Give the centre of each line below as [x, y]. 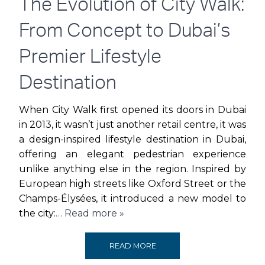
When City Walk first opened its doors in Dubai [132, 109]
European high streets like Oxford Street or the [132, 183]
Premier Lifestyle [90, 58]
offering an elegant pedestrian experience [132, 154]
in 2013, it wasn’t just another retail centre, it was [132, 124]
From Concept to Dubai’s [125, 32]
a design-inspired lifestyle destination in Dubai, [132, 139]
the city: [37, 213]
